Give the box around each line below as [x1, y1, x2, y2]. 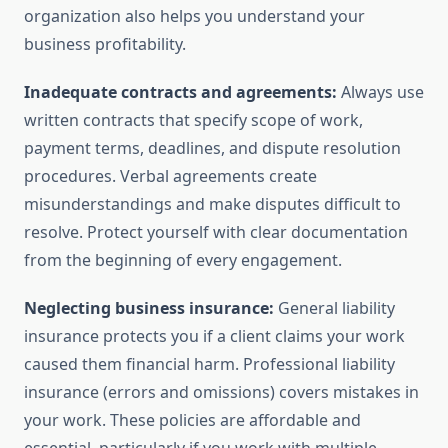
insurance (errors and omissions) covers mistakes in [24, 381, 419, 404]
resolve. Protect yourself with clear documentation [24, 221, 408, 244]
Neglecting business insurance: [24, 297, 274, 320]
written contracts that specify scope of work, [24, 109, 363, 132]
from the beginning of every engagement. [24, 249, 342, 272]
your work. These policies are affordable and [24, 409, 361, 432]
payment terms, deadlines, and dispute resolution [24, 137, 401, 160]
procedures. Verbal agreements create [24, 165, 317, 188]
